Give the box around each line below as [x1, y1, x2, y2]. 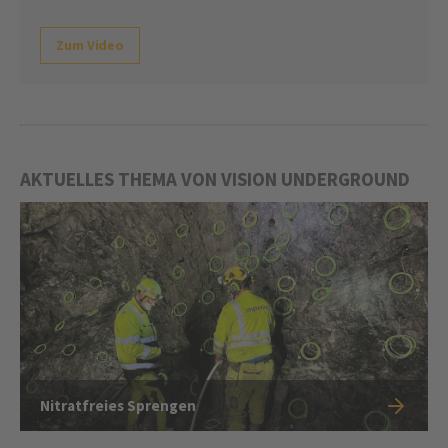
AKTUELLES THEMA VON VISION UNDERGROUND [20, 167, 410, 192]
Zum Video [56, 36, 125, 55]
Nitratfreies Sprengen [40, 396, 196, 416]
